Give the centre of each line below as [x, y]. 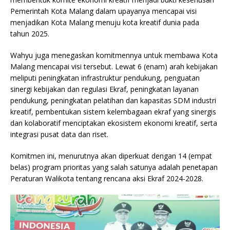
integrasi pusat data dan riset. [59, 135]
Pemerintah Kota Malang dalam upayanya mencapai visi [103, 11]
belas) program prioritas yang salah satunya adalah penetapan [114, 167]
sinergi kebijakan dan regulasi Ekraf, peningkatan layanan [104, 89]
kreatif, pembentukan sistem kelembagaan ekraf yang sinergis [113, 112]
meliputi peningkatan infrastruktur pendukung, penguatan [105, 78]
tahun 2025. [30, 34]
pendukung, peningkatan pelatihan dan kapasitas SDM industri [113, 101]
